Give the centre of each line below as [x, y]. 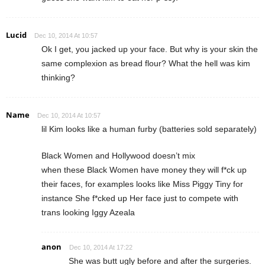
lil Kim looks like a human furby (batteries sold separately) [149, 129]
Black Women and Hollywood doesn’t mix [118, 155]
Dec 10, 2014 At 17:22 [101, 247]
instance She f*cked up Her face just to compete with [140, 198]
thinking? [58, 77]
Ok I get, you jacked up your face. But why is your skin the [150, 49]
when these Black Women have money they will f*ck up [144, 169]
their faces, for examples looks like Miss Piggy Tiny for [142, 184]
